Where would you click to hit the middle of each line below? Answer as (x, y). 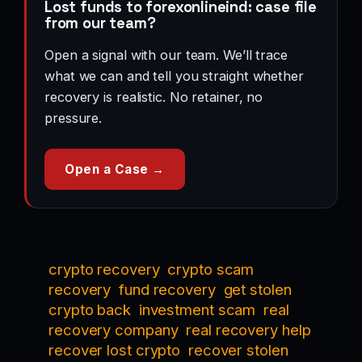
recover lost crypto (115, 350)
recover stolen (238, 350)
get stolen (257, 290)
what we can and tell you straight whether (174, 76)
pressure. (74, 118)
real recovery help (248, 330)
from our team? (100, 23)
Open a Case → (115, 169)
